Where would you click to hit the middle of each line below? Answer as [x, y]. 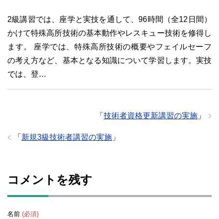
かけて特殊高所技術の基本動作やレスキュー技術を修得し [109, 33]
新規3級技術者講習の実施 [67, 137]
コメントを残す [50, 179]
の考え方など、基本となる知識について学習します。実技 [109, 60]
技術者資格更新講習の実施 [151, 115]
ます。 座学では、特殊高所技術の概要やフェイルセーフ [109, 46]
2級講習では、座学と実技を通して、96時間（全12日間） [109, 19]
